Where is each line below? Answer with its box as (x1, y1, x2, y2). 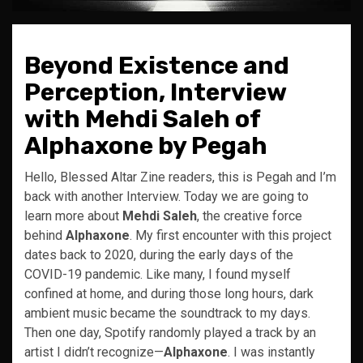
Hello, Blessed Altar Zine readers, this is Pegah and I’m (24, 169, 336, 185)
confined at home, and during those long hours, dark (24, 286, 314, 301)
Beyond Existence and (24, 51, 289, 80)
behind (24, 228, 62, 243)
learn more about (24, 208, 122, 224)
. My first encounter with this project (130, 228, 331, 243)
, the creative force (197, 208, 302, 224)
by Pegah (153, 131, 267, 160)
